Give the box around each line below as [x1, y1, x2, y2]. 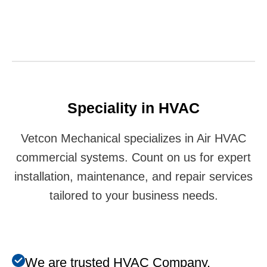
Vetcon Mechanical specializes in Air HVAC [21, 131, 246, 145]
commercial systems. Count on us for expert [16, 150, 251, 164]
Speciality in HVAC [67, 99, 200, 116]
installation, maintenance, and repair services [14, 169, 253, 183]
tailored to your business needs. [49, 188, 218, 202]
